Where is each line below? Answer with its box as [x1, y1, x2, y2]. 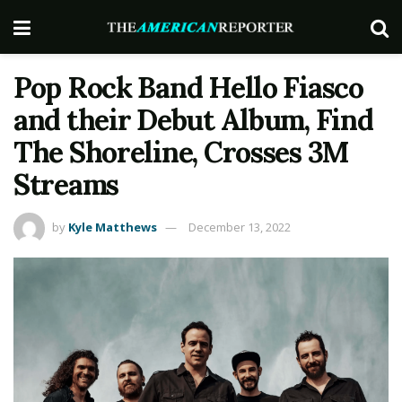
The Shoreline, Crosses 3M [13, 134, 348, 170]
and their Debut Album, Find [13, 101, 373, 138]
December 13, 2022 [188, 218, 291, 235]
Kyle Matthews [68, 218, 157, 235]
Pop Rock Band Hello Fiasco [13, 69, 363, 106]
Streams [13, 166, 119, 203]
